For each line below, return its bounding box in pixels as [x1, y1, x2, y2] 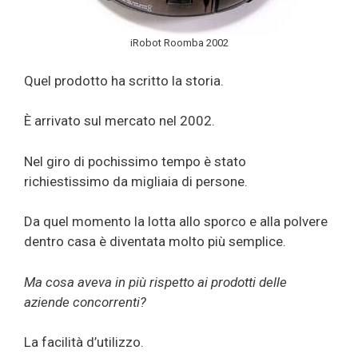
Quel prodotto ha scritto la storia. [24, 72, 224, 89]
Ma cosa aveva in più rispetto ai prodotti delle [24, 273, 287, 290]
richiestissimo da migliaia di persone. [24, 173, 248, 189]
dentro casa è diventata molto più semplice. [24, 233, 286, 250]
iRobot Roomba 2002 [129, 37, 229, 50]
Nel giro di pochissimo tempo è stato [24, 153, 246, 169]
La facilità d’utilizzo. [24, 334, 144, 351]
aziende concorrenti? [24, 293, 146, 310]
